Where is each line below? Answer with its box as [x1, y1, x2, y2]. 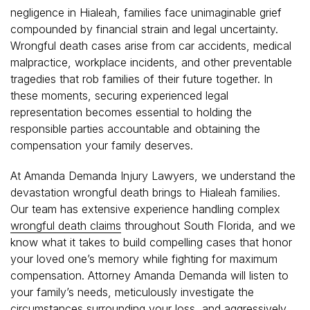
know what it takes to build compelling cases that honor [10, 235, 292, 249]
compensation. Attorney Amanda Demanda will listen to [10, 268, 289, 282]
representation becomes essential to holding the [10, 104, 252, 119]
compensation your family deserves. [10, 138, 193, 152]
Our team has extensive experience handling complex [10, 201, 280, 216]
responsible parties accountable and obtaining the [10, 121, 260, 136]
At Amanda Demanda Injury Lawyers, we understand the [10, 168, 295, 183]
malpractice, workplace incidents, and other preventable [10, 55, 292, 69]
